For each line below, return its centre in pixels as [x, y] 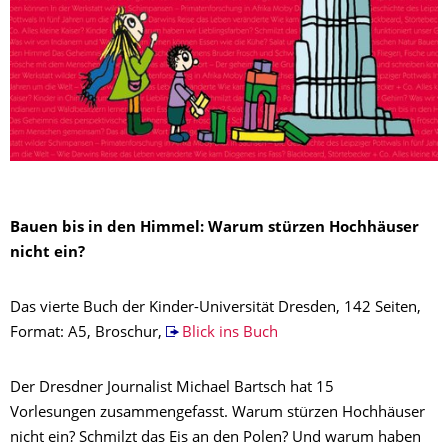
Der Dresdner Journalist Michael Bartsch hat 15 [172, 389]
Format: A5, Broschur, [88, 334]
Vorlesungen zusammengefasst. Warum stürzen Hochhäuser [217, 414]
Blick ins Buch [229, 334]
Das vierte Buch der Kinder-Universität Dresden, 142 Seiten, [215, 309]
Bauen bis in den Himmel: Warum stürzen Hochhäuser [214, 229]
